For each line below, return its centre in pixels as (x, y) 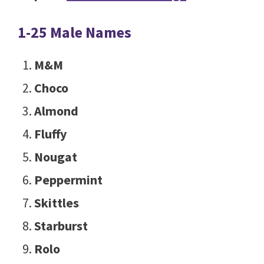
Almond (56, 111)
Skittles (56, 203)
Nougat (55, 157)
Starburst (61, 226)
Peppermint (68, 180)
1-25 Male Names (75, 32)
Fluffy (50, 134)
